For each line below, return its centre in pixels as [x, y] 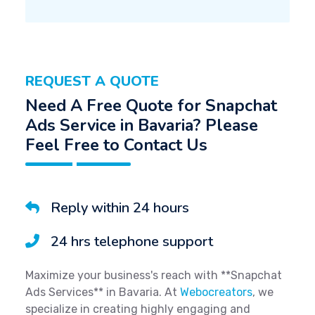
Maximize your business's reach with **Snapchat [154, 276]
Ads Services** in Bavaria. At [103, 292]
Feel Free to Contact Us [116, 145]
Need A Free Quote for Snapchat [151, 106]
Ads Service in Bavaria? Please [142, 126]
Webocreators [216, 292]
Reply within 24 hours [120, 208]
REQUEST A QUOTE [92, 82]
